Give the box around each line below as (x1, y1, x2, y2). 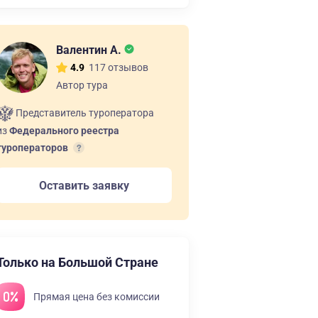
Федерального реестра (9, 125, 119, 137)
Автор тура (56, 79, 108, 91)
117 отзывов (89, 61, 148, 73)
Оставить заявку (39, 178, 129, 192)
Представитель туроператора (13, 107, 154, 119)
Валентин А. (56, 43, 124, 57)
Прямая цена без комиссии (33, 291, 160, 303)
